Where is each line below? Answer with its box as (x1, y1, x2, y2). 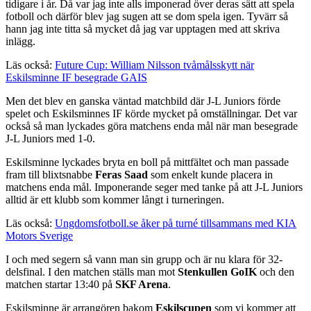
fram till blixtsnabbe (6, 169, 95, 181)
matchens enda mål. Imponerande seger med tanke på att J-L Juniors (6, 181, 303, 194)
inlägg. (6, 35, 35, 48)
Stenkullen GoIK (178, 266, 257, 278)
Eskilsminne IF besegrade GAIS (6, 72, 147, 84)
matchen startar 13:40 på (6, 278, 115, 291)
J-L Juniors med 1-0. (6, 133, 95, 145)
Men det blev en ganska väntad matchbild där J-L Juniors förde (6, 95, 280, 108)
